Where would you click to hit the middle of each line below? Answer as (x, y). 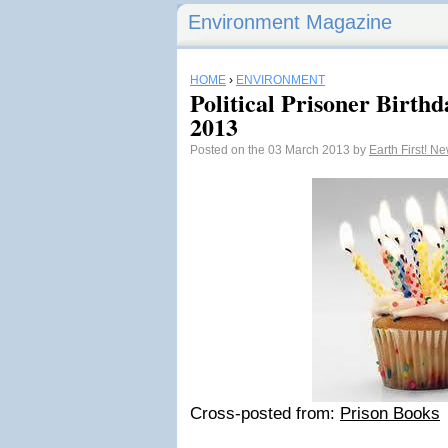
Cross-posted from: (262, 413)
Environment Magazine (290, 22)
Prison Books (390, 413)
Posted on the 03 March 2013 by (279, 150)
